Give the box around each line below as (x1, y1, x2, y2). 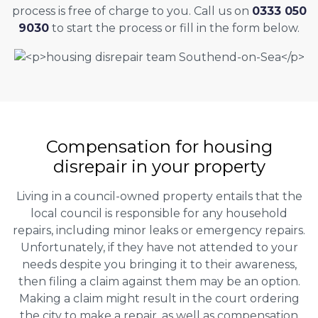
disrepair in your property (53, 155, 265, 177)
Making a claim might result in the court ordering (18, 291, 300, 305)
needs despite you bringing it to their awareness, (21, 257, 297, 271)
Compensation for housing (45, 136, 273, 157)
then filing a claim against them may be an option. (18, 274, 300, 288)
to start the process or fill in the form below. (49, 21, 300, 35)
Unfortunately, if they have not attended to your (20, 240, 298, 254)
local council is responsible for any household (31, 206, 287, 220)
